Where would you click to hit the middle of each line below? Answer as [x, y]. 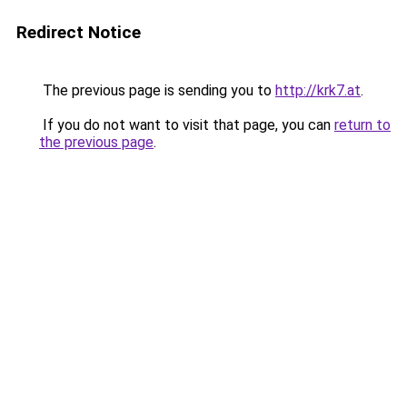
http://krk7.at [318, 90]
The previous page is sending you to [157, 90]
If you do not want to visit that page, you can [187, 125]
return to [362, 125]
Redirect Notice [79, 32]
